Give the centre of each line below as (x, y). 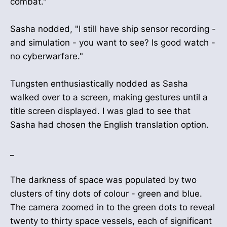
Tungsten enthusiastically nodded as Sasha (99, 84)
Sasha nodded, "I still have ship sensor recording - (113, 29)
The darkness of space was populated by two (103, 180)
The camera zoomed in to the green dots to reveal (112, 207)
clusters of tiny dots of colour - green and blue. (106, 193)
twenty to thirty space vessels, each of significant (111, 221)
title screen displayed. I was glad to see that (100, 111)
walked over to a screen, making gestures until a (109, 98)
